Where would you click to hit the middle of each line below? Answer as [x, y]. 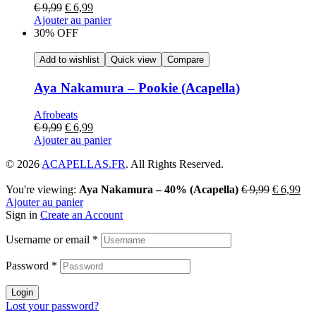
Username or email [49, 240]
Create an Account [81, 215]
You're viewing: [42, 190]
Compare [186, 60]
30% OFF [56, 33]
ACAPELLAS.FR [84, 164]
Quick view [133, 60]
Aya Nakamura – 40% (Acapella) [159, 190]
